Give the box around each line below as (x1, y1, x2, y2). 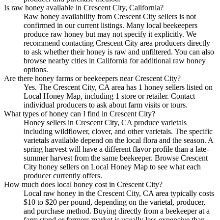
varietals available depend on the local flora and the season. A (24, 136, 213, 144)
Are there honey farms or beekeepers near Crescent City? (4, 74, 181, 82)
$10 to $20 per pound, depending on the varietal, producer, (24, 197, 205, 206)
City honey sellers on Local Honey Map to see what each (24, 162, 201, 171)
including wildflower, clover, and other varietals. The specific (24, 127, 213, 136)
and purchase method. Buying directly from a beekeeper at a (24, 206, 210, 215)
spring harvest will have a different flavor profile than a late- (24, 144, 209, 153)
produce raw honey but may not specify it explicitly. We (24, 29, 196, 38)
